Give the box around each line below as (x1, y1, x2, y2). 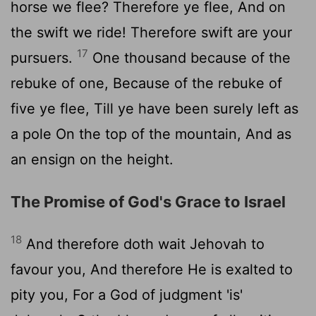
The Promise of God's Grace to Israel (11, 192, 286, 211)
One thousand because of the (88, 49, 291, 66)
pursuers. (11, 49, 77, 66)
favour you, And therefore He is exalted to (11, 260, 293, 278)
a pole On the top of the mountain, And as (11, 125, 291, 142)
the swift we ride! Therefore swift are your (11, 23, 292, 41)
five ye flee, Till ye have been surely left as (11, 99, 298, 117)
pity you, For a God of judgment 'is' (11, 286, 243, 303)
